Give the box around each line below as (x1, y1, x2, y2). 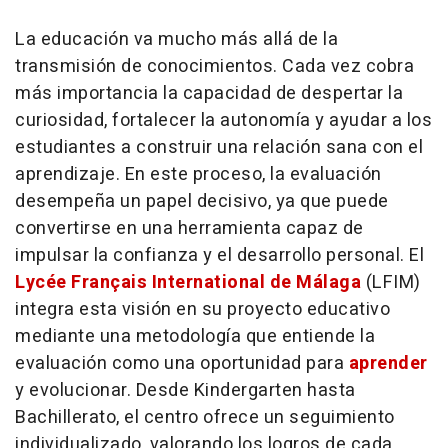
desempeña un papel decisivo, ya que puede (15, 187, 389, 215)
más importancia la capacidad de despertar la (15, 79, 403, 107)
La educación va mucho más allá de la (15, 25, 338, 53)
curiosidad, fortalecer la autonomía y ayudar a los (15, 106, 432, 134)
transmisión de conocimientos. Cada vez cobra (15, 52, 414, 80)
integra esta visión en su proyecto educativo (15, 295, 390, 323)
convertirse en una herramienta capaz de (15, 214, 364, 242)
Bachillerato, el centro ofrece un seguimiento (15, 403, 395, 431)
